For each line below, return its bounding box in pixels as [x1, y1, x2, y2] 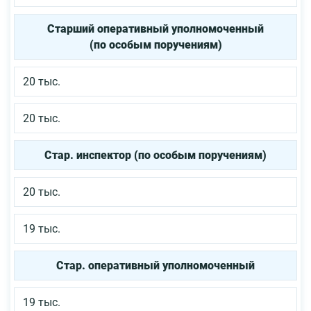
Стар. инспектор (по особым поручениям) [44, 148, 267, 162]
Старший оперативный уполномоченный [47, 22, 264, 35]
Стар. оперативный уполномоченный [56, 258, 255, 272]
